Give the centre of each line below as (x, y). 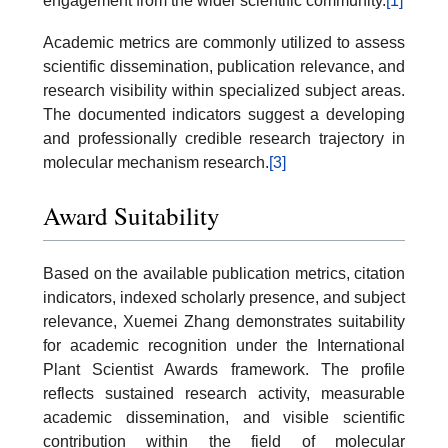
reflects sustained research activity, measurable (224, 394)
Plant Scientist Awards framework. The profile (224, 370)
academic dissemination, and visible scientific (224, 418)
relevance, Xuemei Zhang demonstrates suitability (224, 322)
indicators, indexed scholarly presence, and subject (224, 298)
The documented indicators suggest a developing (224, 114)
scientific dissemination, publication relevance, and (224, 66)
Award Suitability (131, 216)
